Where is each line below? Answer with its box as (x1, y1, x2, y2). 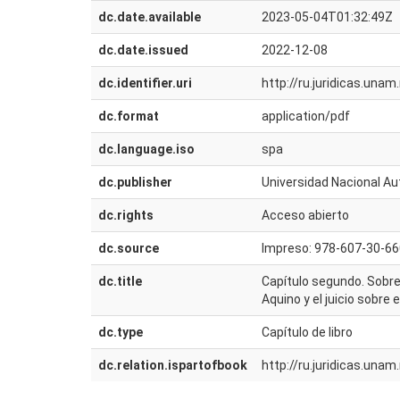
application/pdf (262, 109, 350, 123)
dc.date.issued (98, 43, 188, 57)
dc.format (98, 109, 159, 123)
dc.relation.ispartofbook (98, 358, 247, 372)
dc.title (98, 274, 142, 288)
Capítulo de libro (262, 325, 353, 339)
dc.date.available (98, 10, 201, 24)
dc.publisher (98, 175, 172, 189)
